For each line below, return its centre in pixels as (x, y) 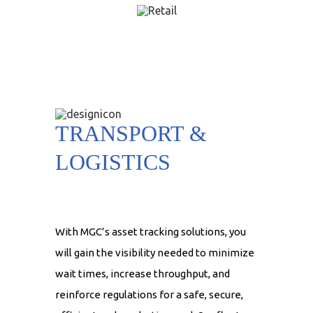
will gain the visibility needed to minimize (155, 253)
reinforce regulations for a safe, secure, (149, 295)
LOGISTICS (113, 162)
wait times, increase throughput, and (143, 274)
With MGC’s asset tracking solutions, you (151, 232)
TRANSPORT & (131, 134)
